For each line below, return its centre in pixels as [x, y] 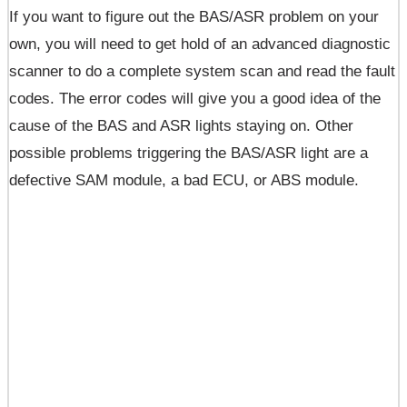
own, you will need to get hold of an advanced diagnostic [200, 45]
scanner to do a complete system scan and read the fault [202, 72]
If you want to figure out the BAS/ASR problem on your [194, 17]
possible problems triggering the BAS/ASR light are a [189, 154]
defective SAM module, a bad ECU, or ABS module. [184, 181]
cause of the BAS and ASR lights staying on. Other [181, 126]
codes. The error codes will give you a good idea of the [195, 99]
